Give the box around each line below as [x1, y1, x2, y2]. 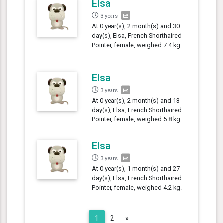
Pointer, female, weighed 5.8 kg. [92, 115, 182, 123]
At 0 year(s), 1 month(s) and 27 [92, 164, 180, 172]
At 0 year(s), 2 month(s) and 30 [92, 22, 180, 30]
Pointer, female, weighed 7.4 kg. [92, 41, 182, 49]
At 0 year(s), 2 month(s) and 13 [92, 96, 180, 104]
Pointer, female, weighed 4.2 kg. [92, 183, 182, 191]
